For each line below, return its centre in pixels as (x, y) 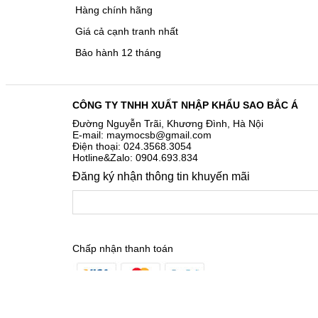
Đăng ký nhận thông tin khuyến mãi (161, 176)
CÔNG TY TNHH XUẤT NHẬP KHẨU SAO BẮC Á (185, 105)
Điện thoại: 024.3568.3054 (132, 146)
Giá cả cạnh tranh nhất (125, 31)
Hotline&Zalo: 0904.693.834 (135, 158)
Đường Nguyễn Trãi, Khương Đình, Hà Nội (168, 124)
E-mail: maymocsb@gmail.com (142, 135)
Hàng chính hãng (113, 10)
